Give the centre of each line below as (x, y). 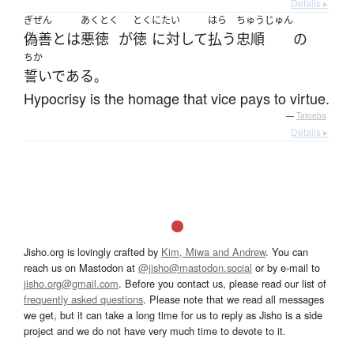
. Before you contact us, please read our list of (222, 284)
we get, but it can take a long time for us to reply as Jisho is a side (173, 315)
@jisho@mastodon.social (195, 268)
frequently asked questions (83, 299)
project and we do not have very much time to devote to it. (155, 331)
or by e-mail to (286, 268)
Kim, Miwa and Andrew (213, 252)
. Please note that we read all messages (233, 299)
